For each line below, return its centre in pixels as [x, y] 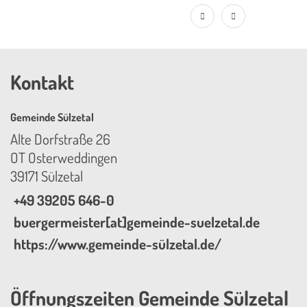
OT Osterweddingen [64, 158]
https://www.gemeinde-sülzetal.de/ [118, 244]
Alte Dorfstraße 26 [60, 139]
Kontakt [42, 82]
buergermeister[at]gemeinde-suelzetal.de [137, 222]
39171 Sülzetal [47, 176]
